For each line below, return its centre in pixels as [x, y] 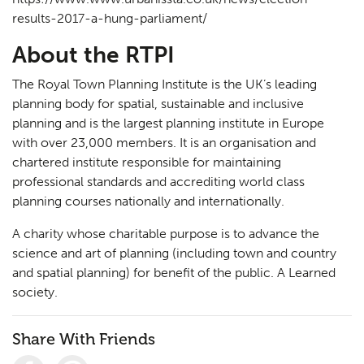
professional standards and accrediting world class [158, 182]
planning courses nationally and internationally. [148, 201]
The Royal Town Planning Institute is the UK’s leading [165, 84]
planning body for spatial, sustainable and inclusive [158, 104]
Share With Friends [84, 339]
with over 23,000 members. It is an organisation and [164, 143]
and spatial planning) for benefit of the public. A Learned [174, 273]
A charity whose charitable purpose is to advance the [166, 234]
